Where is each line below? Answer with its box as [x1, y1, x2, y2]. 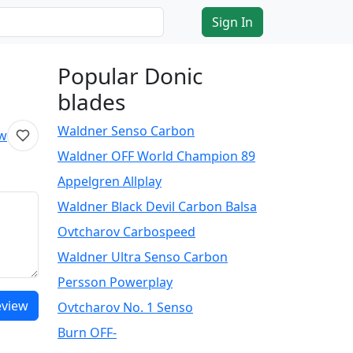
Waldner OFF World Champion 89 [58, 147, 255, 165]
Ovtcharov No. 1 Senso [58, 299, 193, 316]
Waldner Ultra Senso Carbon [58, 248, 228, 266]
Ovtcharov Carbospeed [58, 223, 195, 240]
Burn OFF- [58, 324, 117, 341]
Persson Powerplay [58, 273, 173, 291]
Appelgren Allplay [58, 173, 162, 190]
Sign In [212, 13, 253, 31]
